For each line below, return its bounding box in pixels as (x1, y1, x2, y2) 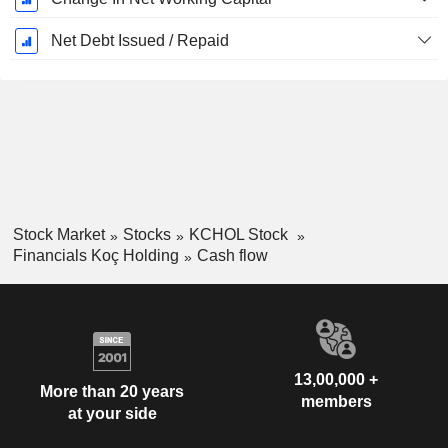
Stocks (122, 226, 171, 244)
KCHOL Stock (188, 226, 292, 244)
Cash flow (196, 246, 268, 264)
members (300, 392, 372, 410)
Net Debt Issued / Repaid (50, 32, 229, 50)
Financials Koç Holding (12, 246, 179, 264)
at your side (67, 405, 157, 423)
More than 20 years (40, 383, 184, 401)
